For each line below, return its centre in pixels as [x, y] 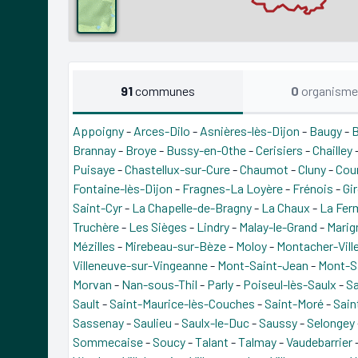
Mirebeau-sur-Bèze [175, 245]
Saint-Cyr [97, 207]
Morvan [92, 284]
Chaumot [264, 169]
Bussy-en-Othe [206, 149]
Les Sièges [158, 226]
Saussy [278, 322]
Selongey [331, 322]
